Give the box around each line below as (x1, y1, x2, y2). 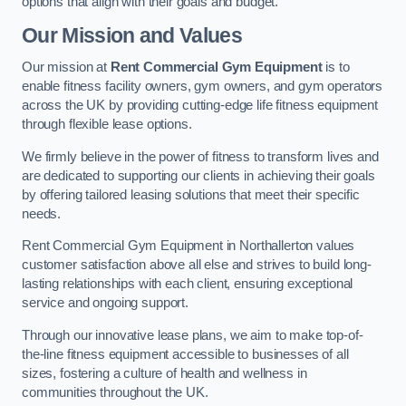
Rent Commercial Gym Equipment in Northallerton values (22, 238, 355, 254)
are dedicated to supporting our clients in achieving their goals (22, 168, 375, 183)
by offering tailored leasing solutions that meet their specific (22, 187, 360, 202)
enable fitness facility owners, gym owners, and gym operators (22, 79, 383, 94)
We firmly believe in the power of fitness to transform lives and (22, 149, 379, 164)
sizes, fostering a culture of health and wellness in (22, 365, 307, 381)
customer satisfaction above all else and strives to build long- (22, 257, 372, 273)
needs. (22, 206, 62, 221)
